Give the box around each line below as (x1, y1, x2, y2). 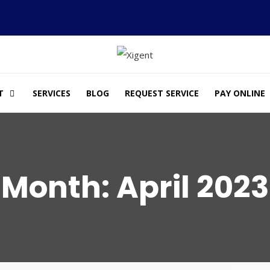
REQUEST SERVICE (124, 87, 199, 99)
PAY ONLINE (214, 87, 265, 99)
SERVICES (32, 87, 71, 99)
